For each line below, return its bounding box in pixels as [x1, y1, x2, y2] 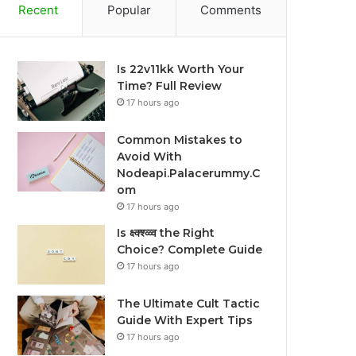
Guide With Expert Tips [117, 313, 253, 327]
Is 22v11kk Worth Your [117, 62, 245, 76]
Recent [17, 2, 58, 17]
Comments [200, 2, 262, 17]
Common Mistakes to [117, 133, 243, 147]
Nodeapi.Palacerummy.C [117, 166, 261, 180]
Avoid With [117, 149, 183, 164]
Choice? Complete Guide [117, 242, 263, 257]
